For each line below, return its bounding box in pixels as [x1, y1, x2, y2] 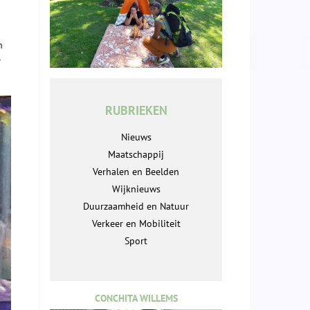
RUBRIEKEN [104, 102, 167, 119]
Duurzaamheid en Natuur [83, 200, 189, 213]
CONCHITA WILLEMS [94, 292, 178, 305]
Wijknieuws [111, 183, 161, 196]
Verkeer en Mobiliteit [91, 217, 181, 230]
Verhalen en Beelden [93, 165, 179, 179]
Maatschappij [108, 148, 164, 161]
